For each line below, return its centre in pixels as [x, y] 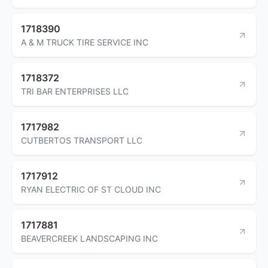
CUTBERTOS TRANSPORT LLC [82, 140]
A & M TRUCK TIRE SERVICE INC [85, 42]
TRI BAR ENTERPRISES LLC [75, 91]
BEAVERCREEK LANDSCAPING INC [89, 238]
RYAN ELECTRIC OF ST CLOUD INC [91, 189]
